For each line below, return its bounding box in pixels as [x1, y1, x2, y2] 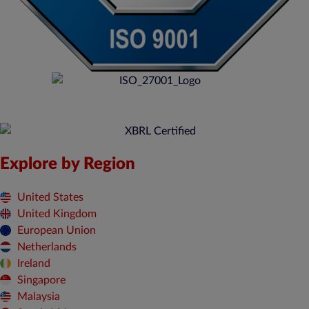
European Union [17, 224, 96, 236]
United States [17, 191, 83, 203]
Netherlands [17, 241, 77, 252]
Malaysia [17, 290, 60, 302]
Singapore [17, 274, 66, 286]
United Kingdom [17, 208, 97, 219]
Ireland [17, 257, 50, 269]
